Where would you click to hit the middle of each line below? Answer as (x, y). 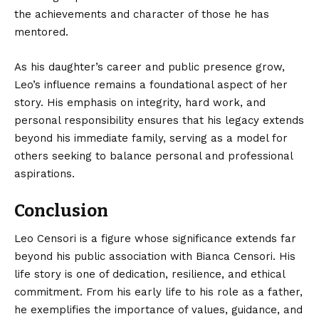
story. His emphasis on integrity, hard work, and (140, 102)
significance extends (226, 239)
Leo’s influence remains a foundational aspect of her (151, 84)
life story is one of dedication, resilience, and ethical (150, 274)
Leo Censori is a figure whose (93, 239)
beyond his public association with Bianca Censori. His (155, 257)
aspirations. (45, 173)
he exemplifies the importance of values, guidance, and (158, 310)
